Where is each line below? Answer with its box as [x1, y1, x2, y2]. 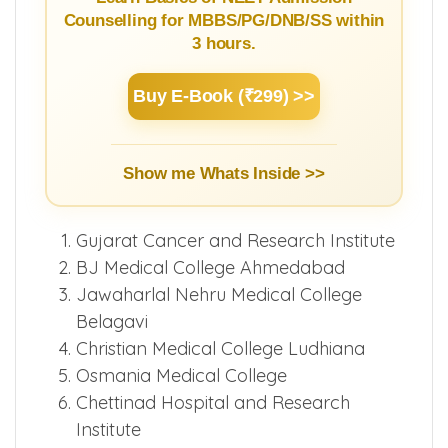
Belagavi [76, 310, 148, 334]
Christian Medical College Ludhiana [76, 337, 365, 361]
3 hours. [192, 34, 256, 54]
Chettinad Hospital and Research [76, 391, 350, 415]
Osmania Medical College [76, 364, 287, 388]
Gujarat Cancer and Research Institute [76, 229, 395, 253]
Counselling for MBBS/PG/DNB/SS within [63, 11, 385, 31]
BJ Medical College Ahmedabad [76, 256, 345, 280]
